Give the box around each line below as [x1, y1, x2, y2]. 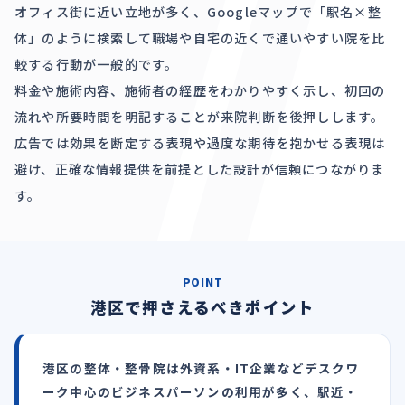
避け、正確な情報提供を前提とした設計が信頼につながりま [14, 160, 385, 178]
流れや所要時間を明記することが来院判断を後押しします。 [14, 108, 385, 126]
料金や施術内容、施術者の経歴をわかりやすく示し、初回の [14, 81, 386, 99]
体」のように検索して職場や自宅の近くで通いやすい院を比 [14, 29, 386, 47]
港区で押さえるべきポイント [89, 296, 316, 318]
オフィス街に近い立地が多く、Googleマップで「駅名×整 [14, 3, 381, 21]
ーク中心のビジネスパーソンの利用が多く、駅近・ [42, 382, 359, 400]
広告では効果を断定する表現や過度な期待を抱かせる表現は [14, 134, 386, 152]
